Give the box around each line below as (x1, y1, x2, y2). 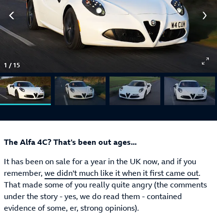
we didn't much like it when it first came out (45, 168, 199, 179)
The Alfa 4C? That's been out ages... (4, 137, 137, 148)
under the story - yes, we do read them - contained (4, 191, 182, 202)
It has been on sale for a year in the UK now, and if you (4, 156, 196, 167)
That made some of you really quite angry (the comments (4, 179, 207, 190)
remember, (4, 168, 45, 179)
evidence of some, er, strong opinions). (4, 202, 139, 214)
